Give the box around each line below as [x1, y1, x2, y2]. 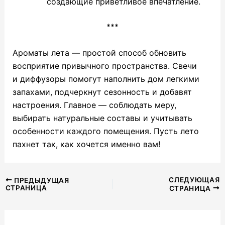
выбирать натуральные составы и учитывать [12, 113, 192, 123]
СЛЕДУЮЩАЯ [169, 175, 220, 184]
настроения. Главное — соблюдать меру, [12, 99, 176, 110]
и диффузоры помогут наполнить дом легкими [12, 73, 199, 84]
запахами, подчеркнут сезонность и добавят [12, 86, 192, 97]
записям [4, 201, 37, 212]
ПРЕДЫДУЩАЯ [12, 176, 69, 184]
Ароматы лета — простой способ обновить [12, 47, 186, 58]
